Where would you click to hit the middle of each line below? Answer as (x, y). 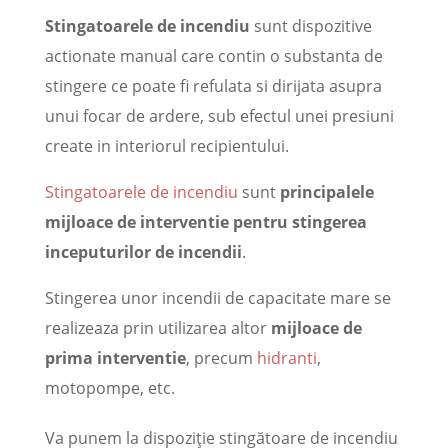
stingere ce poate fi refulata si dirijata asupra (213, 86)
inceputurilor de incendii (143, 252)
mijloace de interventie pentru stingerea (205, 222)
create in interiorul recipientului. (166, 146)
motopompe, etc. (109, 388)
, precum (221, 358)
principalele (326, 192)
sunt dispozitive (310, 26)
